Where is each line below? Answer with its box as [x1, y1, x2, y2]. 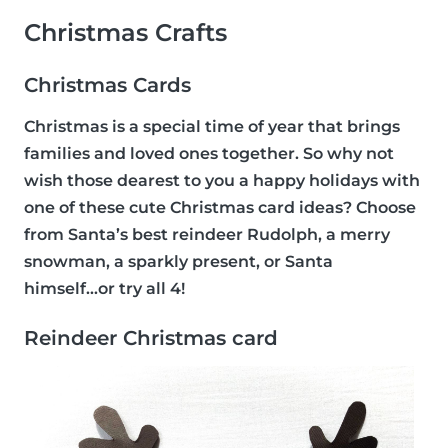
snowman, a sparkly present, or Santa [24, 252, 333, 272]
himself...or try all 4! [24, 279, 185, 299]
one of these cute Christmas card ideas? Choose [24, 198, 416, 218]
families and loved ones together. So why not [24, 144, 394, 164]
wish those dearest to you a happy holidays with [24, 171, 420, 191]
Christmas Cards [24, 73, 191, 98]
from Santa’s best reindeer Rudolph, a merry [24, 225, 390, 245]
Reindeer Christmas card [24, 326, 278, 351]
